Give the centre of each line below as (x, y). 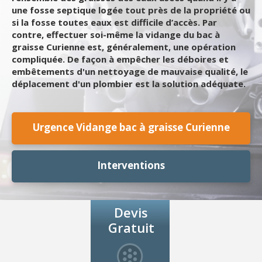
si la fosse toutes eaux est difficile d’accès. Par (114, 22)
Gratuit (131, 227)
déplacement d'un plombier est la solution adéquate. (129, 84)
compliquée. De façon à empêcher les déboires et (120, 59)
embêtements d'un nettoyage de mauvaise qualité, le (130, 71)
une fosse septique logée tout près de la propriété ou (131, 10)
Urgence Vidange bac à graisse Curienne (131, 127)
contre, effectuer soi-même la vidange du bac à (116, 35)
